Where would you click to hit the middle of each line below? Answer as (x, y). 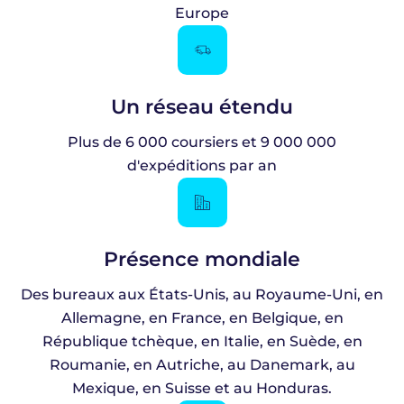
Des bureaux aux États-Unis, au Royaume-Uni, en (202, 295)
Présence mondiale (202, 260)
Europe (202, 14)
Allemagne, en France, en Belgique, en (202, 318)
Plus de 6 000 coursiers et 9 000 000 (202, 142)
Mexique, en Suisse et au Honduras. (202, 389)
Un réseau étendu (202, 107)
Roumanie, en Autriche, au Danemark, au (202, 365)
